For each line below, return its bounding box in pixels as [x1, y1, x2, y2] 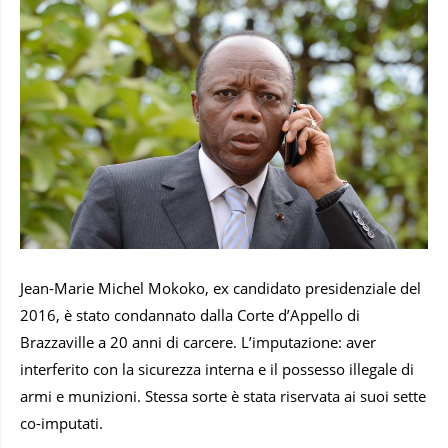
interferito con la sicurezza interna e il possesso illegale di [20, 359, 414, 380]
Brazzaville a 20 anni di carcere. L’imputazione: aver [20, 332, 376, 353]
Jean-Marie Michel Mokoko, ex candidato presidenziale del [20, 278, 421, 299]
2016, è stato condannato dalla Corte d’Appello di [20, 305, 360, 326]
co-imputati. [20, 413, 103, 434]
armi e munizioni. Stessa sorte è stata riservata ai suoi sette [20, 386, 426, 407]
